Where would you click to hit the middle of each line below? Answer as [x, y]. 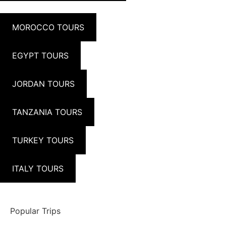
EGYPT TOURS [40, 56]
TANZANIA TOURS [47, 112]
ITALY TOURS [38, 169]
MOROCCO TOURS [48, 27]
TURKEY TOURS [43, 140]
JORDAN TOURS [43, 84]
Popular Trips [35, 211]
